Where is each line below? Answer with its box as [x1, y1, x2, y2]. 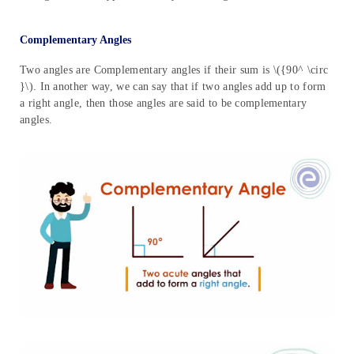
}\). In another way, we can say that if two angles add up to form [20, 81, 326, 93]
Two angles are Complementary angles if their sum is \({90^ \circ [20, 64, 329, 77]
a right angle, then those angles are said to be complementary [20, 97, 307, 110]
